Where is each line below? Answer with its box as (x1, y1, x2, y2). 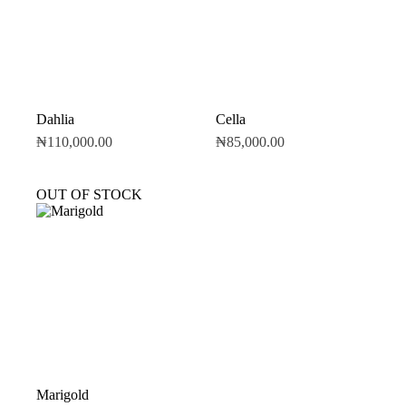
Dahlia (36, 111, 74, 128)
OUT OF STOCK (36, 187, 142, 203)
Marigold (36, 387, 89, 403)
